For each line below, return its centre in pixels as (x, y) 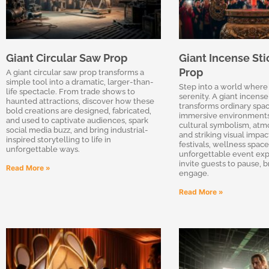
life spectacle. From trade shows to (71, 91)
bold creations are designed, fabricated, (79, 110)
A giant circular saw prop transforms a (75, 72)
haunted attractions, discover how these (80, 101)
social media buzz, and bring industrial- (77, 130)
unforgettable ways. (43, 149)
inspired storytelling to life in (59, 139)
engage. (194, 173)
